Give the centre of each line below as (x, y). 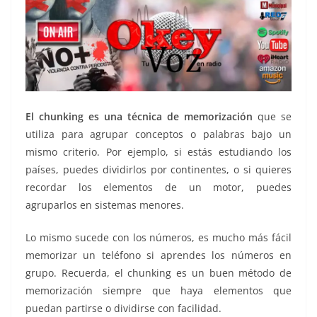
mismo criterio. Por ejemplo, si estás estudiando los (158, 151)
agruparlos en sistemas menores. (105, 204)
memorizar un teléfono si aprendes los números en (158, 255)
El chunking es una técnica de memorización (139, 116)
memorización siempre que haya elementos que (158, 290)
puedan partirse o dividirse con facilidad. (123, 308)
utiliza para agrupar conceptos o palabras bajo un (158, 134)
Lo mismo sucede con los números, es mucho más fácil (158, 237)
